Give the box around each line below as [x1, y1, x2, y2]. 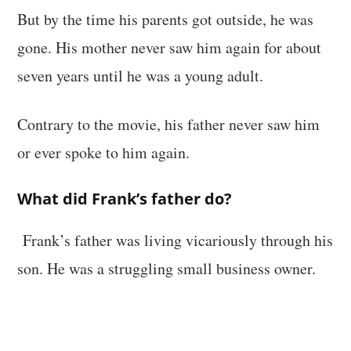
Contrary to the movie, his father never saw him [17, 113, 320, 135]
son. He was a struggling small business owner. [17, 257, 317, 279]
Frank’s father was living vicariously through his [23, 229, 334, 251]
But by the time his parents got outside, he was [17, 8, 314, 30]
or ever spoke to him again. [17, 141, 190, 163]
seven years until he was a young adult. [17, 64, 264, 86]
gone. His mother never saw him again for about [17, 36, 322, 58]
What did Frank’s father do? [17, 187, 233, 209]
